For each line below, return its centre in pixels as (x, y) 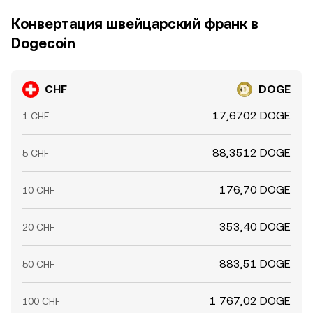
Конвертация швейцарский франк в (135, 24)
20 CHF (38, 227)
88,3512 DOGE (252, 153)
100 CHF (41, 301)
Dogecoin (43, 43)
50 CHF (38, 264)
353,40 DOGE (255, 227)
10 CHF (38, 190)
